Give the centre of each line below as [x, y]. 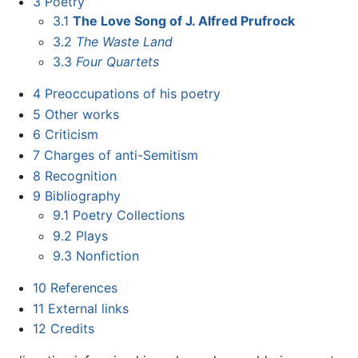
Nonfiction [108, 256]
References [84, 288]
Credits [72, 329]
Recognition [80, 175]
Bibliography [82, 196]
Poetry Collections [129, 215]
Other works [82, 114]
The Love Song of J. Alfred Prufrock [184, 20]
